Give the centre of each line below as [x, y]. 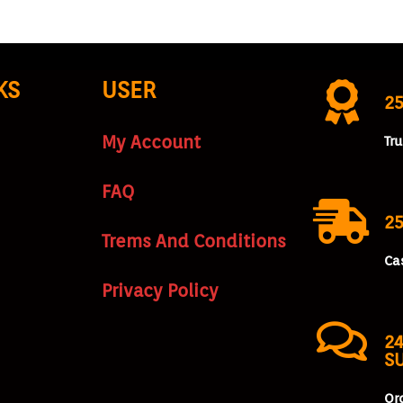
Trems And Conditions [193, 241]
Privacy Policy [160, 290]
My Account [151, 142]
